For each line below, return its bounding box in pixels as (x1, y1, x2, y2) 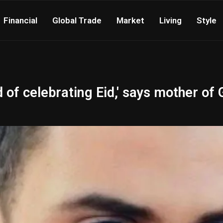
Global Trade (52, 15, 102, 25)
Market (116, 15, 144, 25)
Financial (3, 15, 37, 25)
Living (159, 15, 182, 25)
